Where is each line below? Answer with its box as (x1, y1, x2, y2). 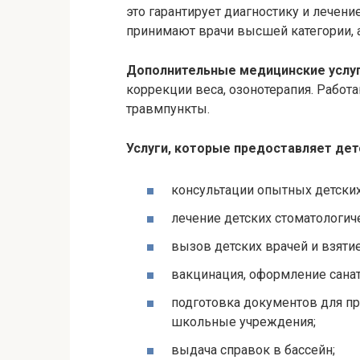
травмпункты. (126, 101, 210, 117)
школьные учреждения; (171, 314, 316, 330)
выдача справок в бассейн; (171, 342, 335, 358)
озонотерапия (229, 82, 311, 98)
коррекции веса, (126, 82, 229, 98)
